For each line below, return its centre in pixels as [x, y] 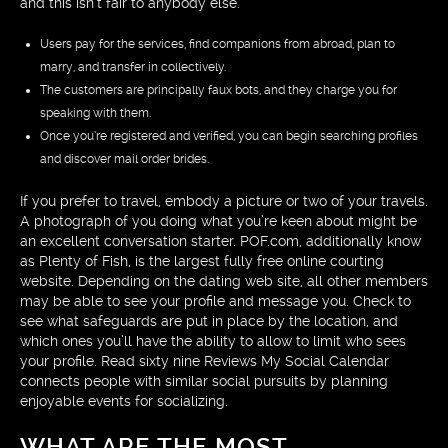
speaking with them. [95, 113]
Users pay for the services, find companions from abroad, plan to [217, 44]
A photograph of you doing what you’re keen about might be [218, 221]
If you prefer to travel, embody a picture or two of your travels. [224, 201]
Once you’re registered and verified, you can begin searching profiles [229, 136]
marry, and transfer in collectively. [133, 67]
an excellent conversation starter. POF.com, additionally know [220, 241]
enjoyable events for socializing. [124, 401]
